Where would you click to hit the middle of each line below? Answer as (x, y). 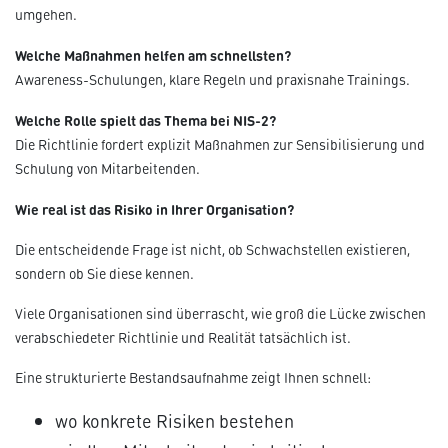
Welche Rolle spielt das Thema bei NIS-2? (145, 120)
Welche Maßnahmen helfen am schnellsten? (153, 55)
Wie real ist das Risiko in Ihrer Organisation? (154, 209)
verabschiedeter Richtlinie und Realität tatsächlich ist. (183, 337)
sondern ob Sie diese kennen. (104, 273)
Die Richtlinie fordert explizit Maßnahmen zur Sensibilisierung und (220, 144)
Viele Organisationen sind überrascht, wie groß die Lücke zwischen (220, 313)
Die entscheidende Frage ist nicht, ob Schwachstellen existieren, (212, 249)
